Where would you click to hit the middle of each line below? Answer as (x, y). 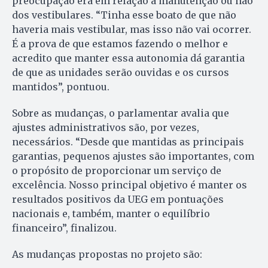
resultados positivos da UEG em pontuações (118, 199)
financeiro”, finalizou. (64, 228)
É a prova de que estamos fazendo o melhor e (120, 43)
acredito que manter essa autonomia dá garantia (128, 58)
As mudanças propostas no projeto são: (107, 254)
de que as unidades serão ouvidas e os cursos (121, 72)
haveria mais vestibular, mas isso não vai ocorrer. (132, 29)
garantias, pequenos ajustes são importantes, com (133, 156)
